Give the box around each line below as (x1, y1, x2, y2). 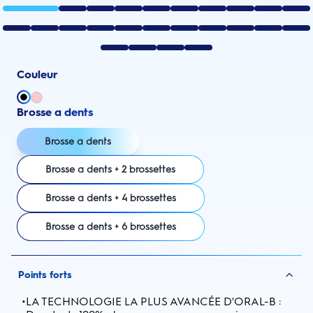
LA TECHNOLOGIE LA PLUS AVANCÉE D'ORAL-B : (26, 295, 281, 308)
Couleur (17, 68, 58, 81)
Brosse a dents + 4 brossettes (45, 192, 176, 204)
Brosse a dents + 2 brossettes (45, 163, 175, 175)
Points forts (18, 269, 72, 281)
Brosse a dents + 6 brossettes (45, 221, 176, 233)
